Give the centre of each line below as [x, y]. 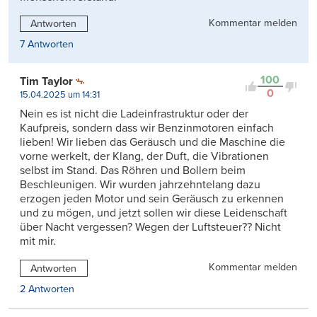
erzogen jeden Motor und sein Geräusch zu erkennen [152, 199]
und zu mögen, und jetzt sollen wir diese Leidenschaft [154, 213]
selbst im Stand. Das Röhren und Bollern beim [133, 171]
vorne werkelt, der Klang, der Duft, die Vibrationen [144, 157]
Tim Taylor [46, 82]
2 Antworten [47, 289]
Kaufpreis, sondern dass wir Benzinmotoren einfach [147, 128]
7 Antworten [47, 45]
